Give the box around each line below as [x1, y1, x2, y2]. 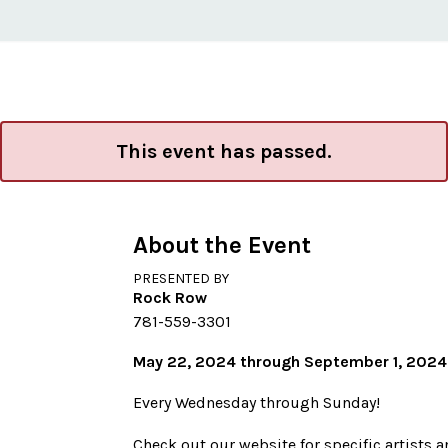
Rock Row [133, 288, 208, 307]
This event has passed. [116, 140, 332, 163]
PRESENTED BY [133, 270, 230, 287]
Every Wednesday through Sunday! [133, 393, 381, 412]
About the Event [133, 231, 312, 259]
